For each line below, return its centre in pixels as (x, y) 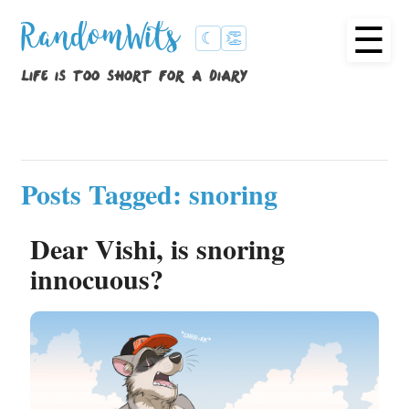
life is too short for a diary (134, 76)
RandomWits (105, 44)
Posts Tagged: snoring (149, 194)
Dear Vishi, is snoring (157, 248)
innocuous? (97, 278)
